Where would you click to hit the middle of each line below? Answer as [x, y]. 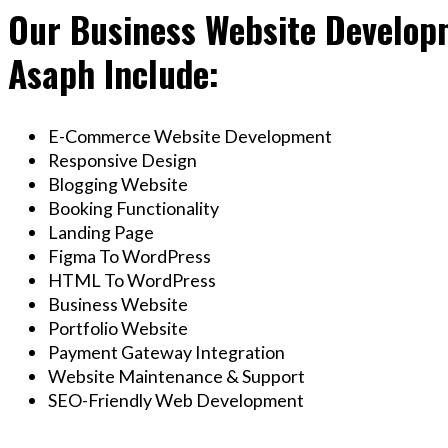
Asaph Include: [113, 73]
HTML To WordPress [132, 280]
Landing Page [101, 232]
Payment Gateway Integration [166, 352]
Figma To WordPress [129, 256]
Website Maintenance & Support [176, 376]
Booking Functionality [133, 208]
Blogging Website [118, 184]
